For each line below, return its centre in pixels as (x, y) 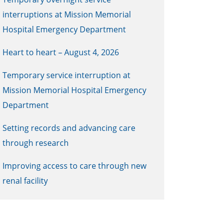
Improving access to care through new (74, 166)
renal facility (25, 180)
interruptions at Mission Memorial (67, 14)
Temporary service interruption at (66, 75)
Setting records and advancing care (69, 128)
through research (36, 143)
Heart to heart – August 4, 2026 (61, 52)
